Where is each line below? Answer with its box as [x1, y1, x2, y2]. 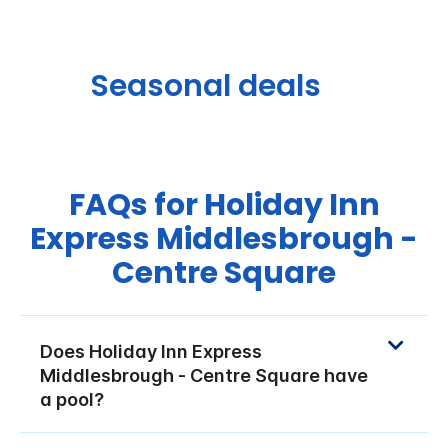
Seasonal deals [89, 64, 321, 107]
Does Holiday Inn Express [40, 340, 262, 362]
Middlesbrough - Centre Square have [40, 364, 368, 386]
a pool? [40, 388, 104, 410]
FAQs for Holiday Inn [68, 183, 380, 226]
